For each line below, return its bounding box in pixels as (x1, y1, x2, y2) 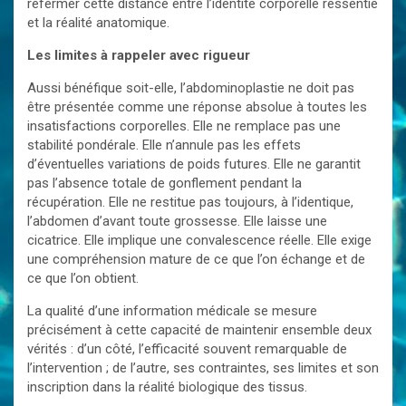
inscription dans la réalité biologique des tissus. (27, 379, 307, 395)
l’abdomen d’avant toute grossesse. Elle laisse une (27, 213, 327, 229)
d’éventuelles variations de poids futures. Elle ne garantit (27, 156, 361, 172)
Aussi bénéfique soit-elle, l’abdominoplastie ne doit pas (27, 80, 354, 96)
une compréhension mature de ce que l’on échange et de (27, 251, 365, 267)
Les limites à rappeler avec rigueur (27, 47, 250, 63)
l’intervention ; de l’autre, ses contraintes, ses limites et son (27, 360, 379, 376)
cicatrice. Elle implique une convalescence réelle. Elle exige (27, 232, 372, 248)
